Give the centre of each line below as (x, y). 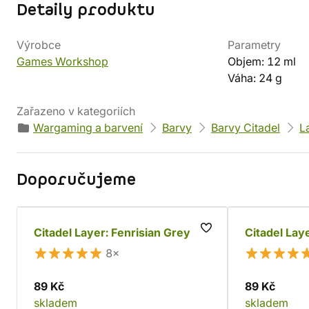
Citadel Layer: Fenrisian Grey (112, 232)
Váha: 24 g (255, 78)
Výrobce (39, 45)
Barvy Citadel (246, 128)
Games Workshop (62, 61)
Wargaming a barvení (88, 128)
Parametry (254, 45)
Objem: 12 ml (262, 61)
